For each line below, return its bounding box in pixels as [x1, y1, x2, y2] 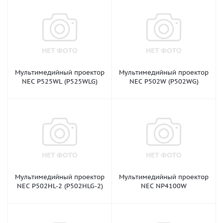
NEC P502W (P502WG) [129, 77, 199, 86]
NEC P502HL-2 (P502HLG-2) [16, 182, 103, 190]
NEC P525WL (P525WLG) [22, 77, 98, 86]
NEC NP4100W [141, 182, 187, 190]
